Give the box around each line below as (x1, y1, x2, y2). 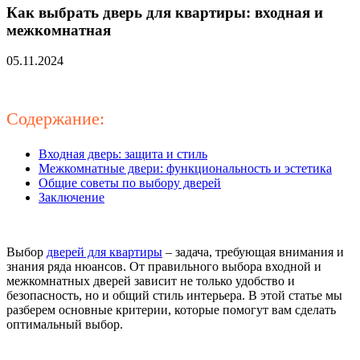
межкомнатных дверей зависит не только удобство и (6, 274, 295, 288)
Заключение (39, 190, 104, 205)
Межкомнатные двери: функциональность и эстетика (39, 162, 332, 176)
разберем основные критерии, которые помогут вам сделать (6, 303, 336, 317)
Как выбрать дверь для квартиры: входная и (6, 3, 323, 21)
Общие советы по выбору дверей (39, 176, 221, 190)
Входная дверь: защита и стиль (39, 147, 207, 162)
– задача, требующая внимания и (162, 245, 344, 260)
